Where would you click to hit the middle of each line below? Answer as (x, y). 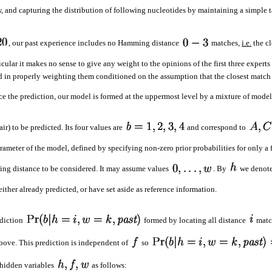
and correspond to (216, 127)
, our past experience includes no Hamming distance (95, 43)
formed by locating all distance (195, 220)
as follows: (108, 265)
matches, (226, 43)
